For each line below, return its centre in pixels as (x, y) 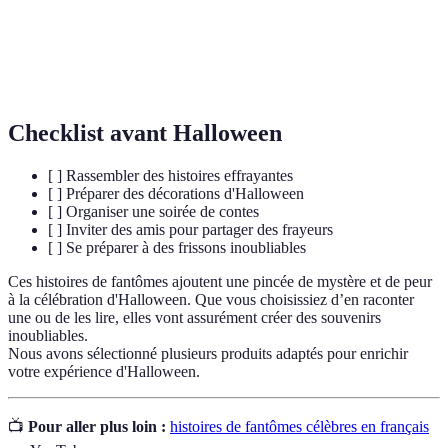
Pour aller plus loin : (97, 427)
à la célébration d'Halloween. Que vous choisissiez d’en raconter (211, 300)
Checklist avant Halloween (145, 133)
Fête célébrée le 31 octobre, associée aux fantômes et (269, 52)
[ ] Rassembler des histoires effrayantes (170, 176)
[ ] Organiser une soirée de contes (153, 212)
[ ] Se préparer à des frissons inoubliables (177, 248)
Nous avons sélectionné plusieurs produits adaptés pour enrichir (208, 354)
